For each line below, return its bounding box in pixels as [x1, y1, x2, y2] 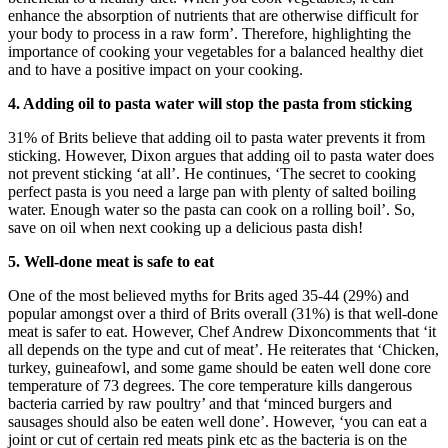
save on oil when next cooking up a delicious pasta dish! [8, 218, 363, 236]
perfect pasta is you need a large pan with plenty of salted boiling [8, 182, 416, 200]
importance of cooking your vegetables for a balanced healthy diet [8, 42, 423, 60]
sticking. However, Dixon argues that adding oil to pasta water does [8, 146, 434, 164]
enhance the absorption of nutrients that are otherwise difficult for [8, 6, 418, 24]
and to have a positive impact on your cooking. [8, 60, 303, 78]
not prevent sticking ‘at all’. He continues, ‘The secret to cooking [8, 164, 416, 182]
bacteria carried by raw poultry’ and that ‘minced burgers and [8, 394, 392, 412]
